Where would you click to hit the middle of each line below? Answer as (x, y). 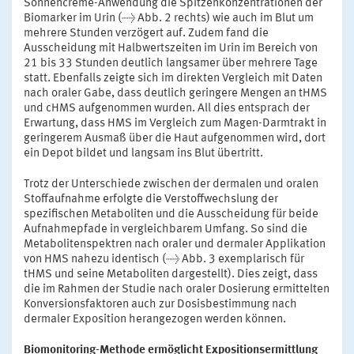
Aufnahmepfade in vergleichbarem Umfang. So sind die (166, 229)
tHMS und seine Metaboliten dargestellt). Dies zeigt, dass (171, 274)
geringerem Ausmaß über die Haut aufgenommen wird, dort (175, 138)
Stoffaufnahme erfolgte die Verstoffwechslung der (151, 199)
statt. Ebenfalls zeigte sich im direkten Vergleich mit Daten (173, 78)
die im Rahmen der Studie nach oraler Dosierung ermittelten (177, 289)
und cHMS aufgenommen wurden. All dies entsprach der (167, 108)
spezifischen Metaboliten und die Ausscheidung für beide (171, 214)
